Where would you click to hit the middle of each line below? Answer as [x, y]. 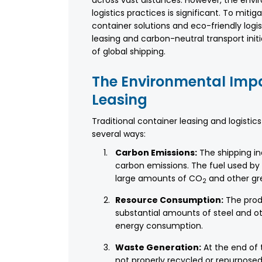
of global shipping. [129, 52]
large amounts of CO [159, 179]
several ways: [119, 134]
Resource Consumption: [169, 200]
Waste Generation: [158, 248]
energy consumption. [159, 226]
